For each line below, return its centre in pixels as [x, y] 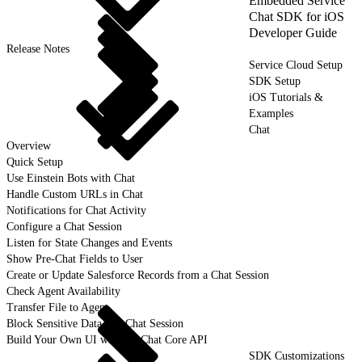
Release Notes [38, 48]
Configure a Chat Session [64, 226]
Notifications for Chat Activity [76, 210]
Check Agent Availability [63, 291]
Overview [29, 145]
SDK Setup [275, 81]
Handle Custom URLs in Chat [75, 194]
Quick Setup [35, 162]
